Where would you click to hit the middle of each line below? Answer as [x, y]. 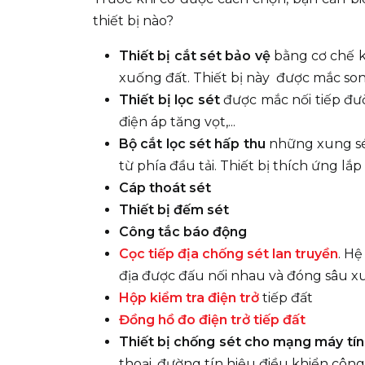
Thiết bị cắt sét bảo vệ [195, 56]
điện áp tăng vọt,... [177, 122]
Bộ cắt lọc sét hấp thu [192, 144]
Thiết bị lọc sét [169, 100]
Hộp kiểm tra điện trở [189, 298]
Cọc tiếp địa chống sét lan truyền [229, 254]
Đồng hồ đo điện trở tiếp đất [212, 320]
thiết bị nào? [133, 21]
